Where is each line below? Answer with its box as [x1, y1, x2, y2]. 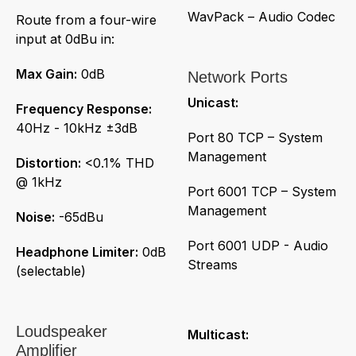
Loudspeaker [16, 322, 107, 340]
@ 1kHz [16, 173, 62, 190]
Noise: [16, 208, 55, 225]
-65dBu [55, 208, 103, 225]
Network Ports [188, 68, 288, 86]
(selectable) [16, 262, 86, 279]
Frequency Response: [16, 100, 152, 117]
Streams [188, 256, 238, 273]
